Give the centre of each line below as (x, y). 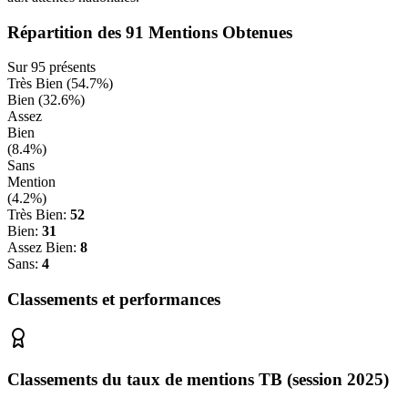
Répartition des (66, 32)
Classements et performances (114, 300)
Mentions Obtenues (218, 32)
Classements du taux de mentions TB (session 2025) (198, 379)
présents (71, 67)
